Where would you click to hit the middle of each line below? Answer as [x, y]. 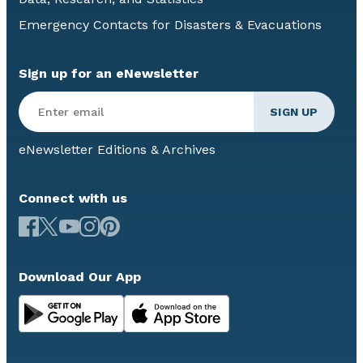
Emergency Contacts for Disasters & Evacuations [170, 25]
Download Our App [80, 277]
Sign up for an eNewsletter [109, 74]
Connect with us [73, 199]
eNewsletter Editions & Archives [117, 150]
